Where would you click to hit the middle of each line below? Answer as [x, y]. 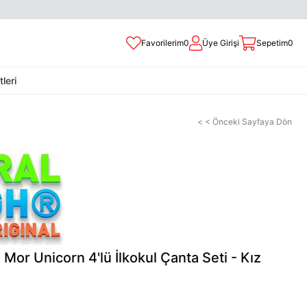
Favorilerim [162, 43]
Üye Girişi [221, 43]
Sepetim [272, 43]
